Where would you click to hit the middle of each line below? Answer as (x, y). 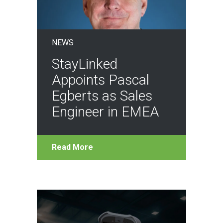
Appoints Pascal (101, 80)
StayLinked (85, 64)
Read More (72, 147)
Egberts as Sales (102, 96)
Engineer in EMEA (105, 111)
